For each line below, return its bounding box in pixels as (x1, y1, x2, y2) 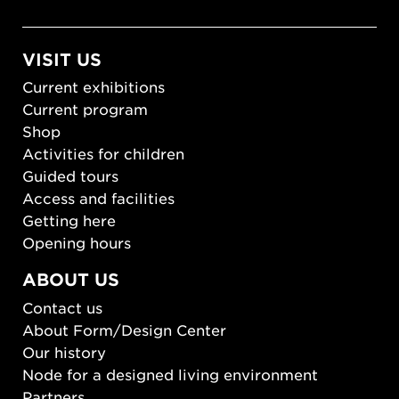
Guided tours (22, 167, 118, 185)
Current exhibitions (22, 77, 165, 96)
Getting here (22, 211, 116, 230)
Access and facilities (22, 189, 175, 208)
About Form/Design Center (22, 320, 226, 338)
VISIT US (22, 48, 102, 69)
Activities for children (22, 144, 184, 163)
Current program (22, 100, 148, 118)
